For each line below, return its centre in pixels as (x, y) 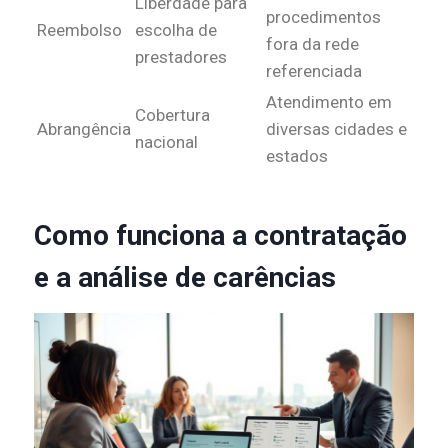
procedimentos (323, 17)
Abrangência (84, 129)
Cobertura (172, 115)
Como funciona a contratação (220, 236)
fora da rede (312, 44)
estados (297, 156)
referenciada (314, 71)
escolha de (176, 30)
